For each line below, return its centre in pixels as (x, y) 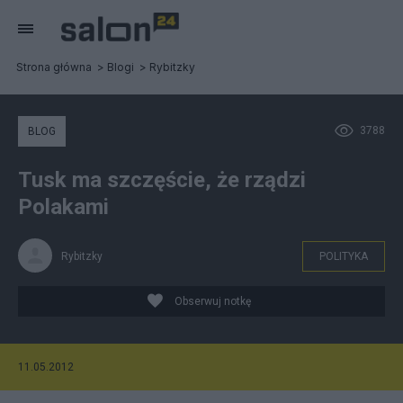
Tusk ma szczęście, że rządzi (162, 180)
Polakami (63, 207)
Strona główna (54, 67)
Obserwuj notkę (213, 301)
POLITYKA (344, 256)
